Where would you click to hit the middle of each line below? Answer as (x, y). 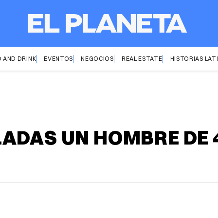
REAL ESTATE (142, 59)
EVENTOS (59, 59)
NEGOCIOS (97, 59)
